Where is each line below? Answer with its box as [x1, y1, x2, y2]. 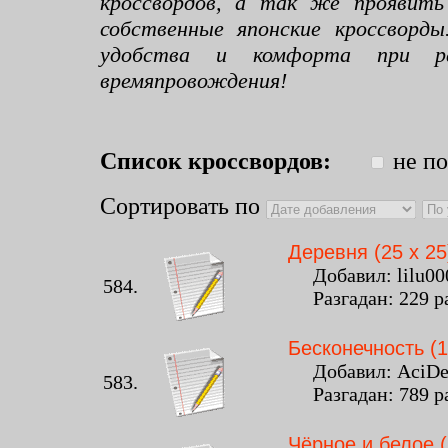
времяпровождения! [100, 68, 287, 93]
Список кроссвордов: [100, 148, 331, 174]
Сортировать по [100, 193, 266, 219]
